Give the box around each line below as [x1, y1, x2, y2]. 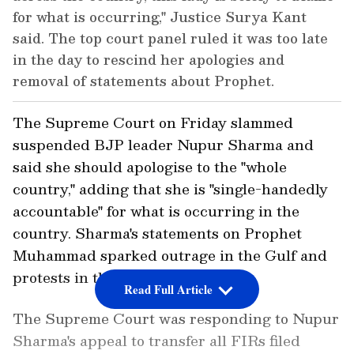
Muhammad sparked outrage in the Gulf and [13, 243, 327, 267]
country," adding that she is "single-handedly [13, 177, 328, 201]
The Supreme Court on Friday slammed [13, 111, 293, 134]
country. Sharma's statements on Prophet [13, 221, 302, 245]
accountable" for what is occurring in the [13, 199, 299, 223]
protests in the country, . [13, 265, 185, 289]
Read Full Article [123, 281, 213, 299]
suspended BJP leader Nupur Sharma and [13, 133, 314, 156]
